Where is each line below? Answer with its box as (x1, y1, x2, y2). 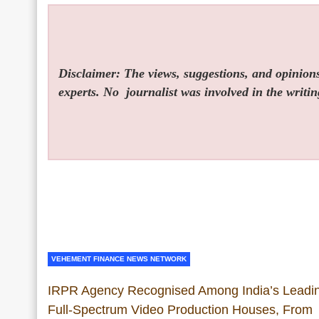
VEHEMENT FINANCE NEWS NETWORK (51, 254, 187, 263)
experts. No (58, 84, 123, 99)
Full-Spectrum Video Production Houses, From (48, 302, 313, 317)
